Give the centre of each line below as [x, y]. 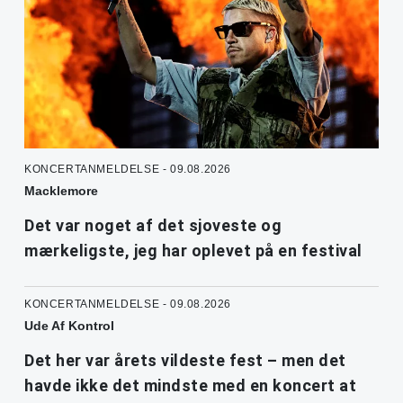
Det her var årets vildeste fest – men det [185, 360]
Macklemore [61, 190]
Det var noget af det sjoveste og [153, 225]
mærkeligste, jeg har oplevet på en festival [193, 250]
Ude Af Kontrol [69, 325]
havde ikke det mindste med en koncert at [190, 385]
